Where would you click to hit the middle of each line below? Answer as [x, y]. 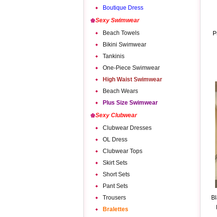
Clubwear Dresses [127, 128]
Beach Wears [120, 91]
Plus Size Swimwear [130, 103]
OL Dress [115, 139]
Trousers [114, 198]
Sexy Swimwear [117, 20]
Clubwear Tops [123, 151]
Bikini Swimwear [124, 45]
